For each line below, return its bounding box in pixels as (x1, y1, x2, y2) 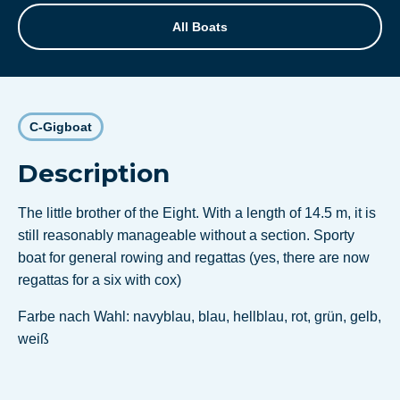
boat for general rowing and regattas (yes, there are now (18, 250, 370, 266)
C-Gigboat (29, 120, 92, 135)
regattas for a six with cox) (18, 272, 181, 288)
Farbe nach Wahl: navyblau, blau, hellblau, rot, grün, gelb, (18, 309, 381, 325)
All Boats (172, 20, 228, 35)
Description (18, 158, 170, 189)
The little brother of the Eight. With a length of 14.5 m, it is (18, 205, 376, 221)
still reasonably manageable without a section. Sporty (18, 228, 354, 244)
